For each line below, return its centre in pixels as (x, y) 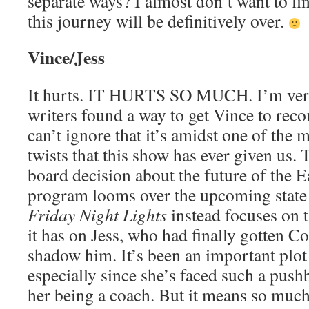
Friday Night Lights (97, 215)
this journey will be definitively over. (158, 21)
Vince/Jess (66, 57)
